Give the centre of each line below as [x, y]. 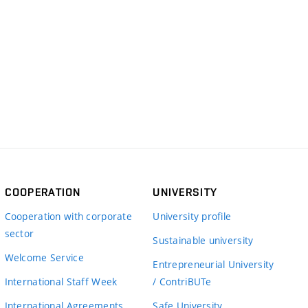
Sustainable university [203, 240]
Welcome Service [44, 257]
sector [19, 233]
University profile [192, 216]
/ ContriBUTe [182, 281]
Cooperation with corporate [68, 216]
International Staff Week [61, 281]
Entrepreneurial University [213, 264]
